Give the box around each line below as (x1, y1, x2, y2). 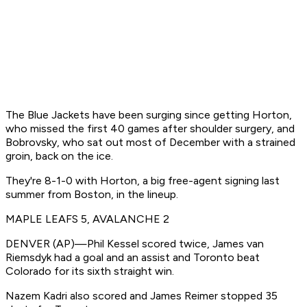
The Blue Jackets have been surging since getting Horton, (5, 108, 292, 122)
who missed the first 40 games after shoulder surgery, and (5, 122, 295, 136)
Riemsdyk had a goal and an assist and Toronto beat (5, 251, 260, 265)
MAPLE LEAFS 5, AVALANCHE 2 (5, 212, 169, 226)
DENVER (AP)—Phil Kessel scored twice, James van (5, 237, 264, 251)
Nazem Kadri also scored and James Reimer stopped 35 (5, 289, 278, 303)
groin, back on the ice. (5, 149, 113, 163)
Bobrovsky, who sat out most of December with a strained (5, 136, 295, 149)
